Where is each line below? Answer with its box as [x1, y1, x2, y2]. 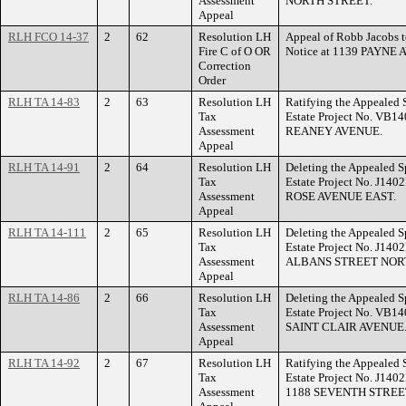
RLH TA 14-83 [8, 95, 80, 109]
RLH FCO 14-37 [8, 30, 89, 43]
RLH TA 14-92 [8, 356, 80, 370]
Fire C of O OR [198, 44, 271, 58]
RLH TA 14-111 [8, 226, 86, 239]
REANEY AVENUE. [285, 124, 382, 138]
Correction [198, 59, 251, 72]
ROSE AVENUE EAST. [285, 189, 396, 203]
